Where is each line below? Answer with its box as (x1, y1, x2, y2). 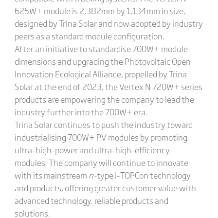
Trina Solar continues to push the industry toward (14, 118, 193, 130)
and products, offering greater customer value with (14, 182, 196, 194)
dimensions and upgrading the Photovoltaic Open (14, 55, 191, 67)
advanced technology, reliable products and (14, 194, 168, 206)
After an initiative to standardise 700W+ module (14, 42, 188, 54)
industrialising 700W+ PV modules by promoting (14, 131, 187, 143)
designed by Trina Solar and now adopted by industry (14, 17, 203, 29)
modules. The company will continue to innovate (14, 156, 188, 168)
